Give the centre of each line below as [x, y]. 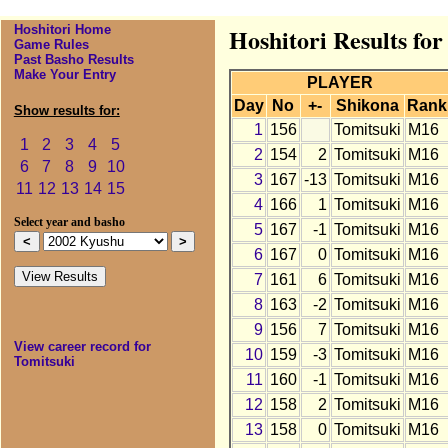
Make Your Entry [64, 75]
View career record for [82, 347]
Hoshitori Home [62, 30]
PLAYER [340, 83]
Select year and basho [69, 222]
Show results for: [66, 111]
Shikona [367, 106]
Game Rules [51, 45]
